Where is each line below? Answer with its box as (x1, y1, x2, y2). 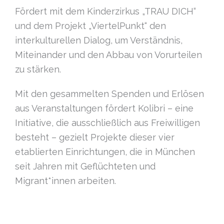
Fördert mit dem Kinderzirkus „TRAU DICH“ (15, 6, 196, 17)
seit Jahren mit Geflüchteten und (15, 161, 155, 172)
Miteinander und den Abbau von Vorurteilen (15, 49, 202, 60)
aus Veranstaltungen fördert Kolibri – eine (15, 103, 193, 114)
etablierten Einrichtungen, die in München (15, 146, 195, 157)
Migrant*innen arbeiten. (15, 175, 116, 186)
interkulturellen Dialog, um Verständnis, (15, 35, 182, 46)
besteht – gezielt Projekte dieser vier (15, 132, 174, 143)
